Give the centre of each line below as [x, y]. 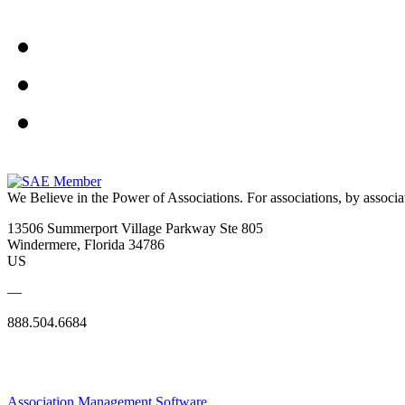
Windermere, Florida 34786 [86, 244]
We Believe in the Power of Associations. [125, 197]
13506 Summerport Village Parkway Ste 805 [135, 228]
